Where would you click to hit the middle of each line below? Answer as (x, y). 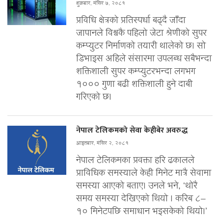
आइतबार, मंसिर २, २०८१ (102, 143)
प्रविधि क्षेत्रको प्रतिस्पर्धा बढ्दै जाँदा (131, 21)
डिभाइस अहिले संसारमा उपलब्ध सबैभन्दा (144, 59)
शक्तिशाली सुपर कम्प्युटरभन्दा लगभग (136, 72)
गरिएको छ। (94, 97)
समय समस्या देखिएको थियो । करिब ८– (141, 199)
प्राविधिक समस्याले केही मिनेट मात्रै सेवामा (144, 173)
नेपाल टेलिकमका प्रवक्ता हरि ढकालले (135, 161)
